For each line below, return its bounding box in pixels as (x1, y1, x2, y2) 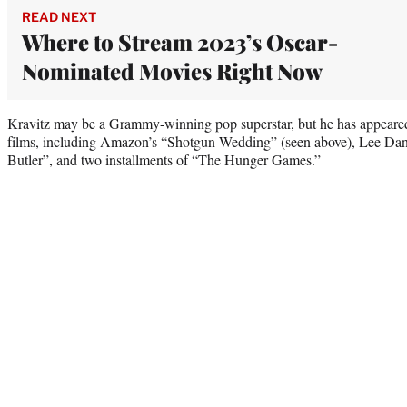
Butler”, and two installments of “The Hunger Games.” (7, 149, 321, 169)
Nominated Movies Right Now (22, 55, 323, 85)
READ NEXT (22, 8, 96, 25)
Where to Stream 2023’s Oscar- (22, 26, 338, 56)
